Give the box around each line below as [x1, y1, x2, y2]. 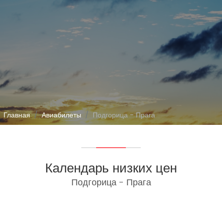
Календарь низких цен [45, 159, 177, 177]
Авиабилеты [42, 110, 81, 120]
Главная [3, 110, 30, 120]
